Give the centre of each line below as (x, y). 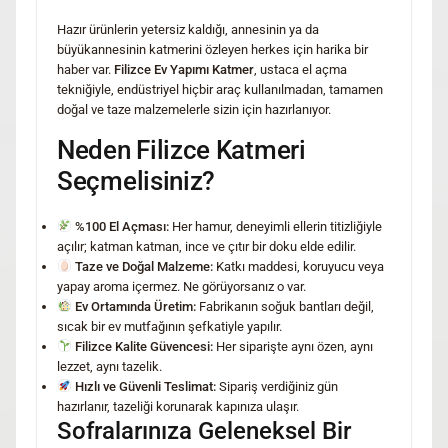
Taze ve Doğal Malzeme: (143, 266)
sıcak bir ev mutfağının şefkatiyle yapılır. (169, 326)
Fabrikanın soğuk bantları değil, (284, 306)
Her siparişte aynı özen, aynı (292, 346)
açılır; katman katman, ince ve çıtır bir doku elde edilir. (206, 246)
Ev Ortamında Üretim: (135, 306)
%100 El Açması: (121, 226)
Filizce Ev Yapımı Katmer (184, 69)
